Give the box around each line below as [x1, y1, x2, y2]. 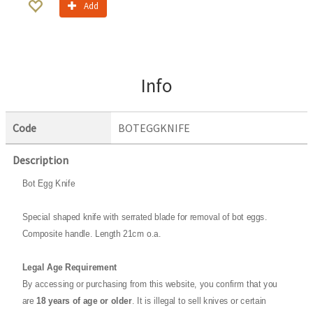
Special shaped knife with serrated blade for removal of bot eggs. [22, 212, 268, 222]
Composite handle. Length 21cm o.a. [22, 228, 161, 239]
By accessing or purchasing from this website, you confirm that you [22, 279, 277, 289]
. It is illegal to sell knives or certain [131, 296, 266, 306]
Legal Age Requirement [22, 262, 117, 272]
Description [13, 153, 68, 167]
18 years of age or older [36, 296, 132, 306]
